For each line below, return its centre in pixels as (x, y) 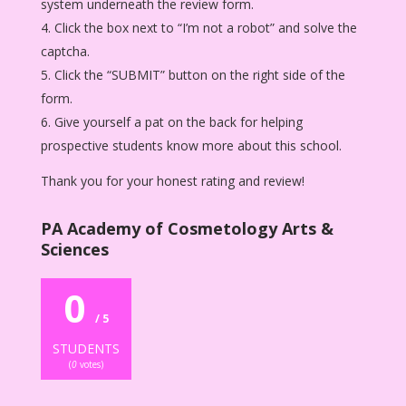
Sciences (74, 249)
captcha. (65, 51)
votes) (90, 364)
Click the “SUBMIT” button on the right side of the (199, 74)
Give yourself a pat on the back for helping (178, 121)
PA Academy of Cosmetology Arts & (187, 228)
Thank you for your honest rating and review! (172, 180)
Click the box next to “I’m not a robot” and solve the (205, 27)
